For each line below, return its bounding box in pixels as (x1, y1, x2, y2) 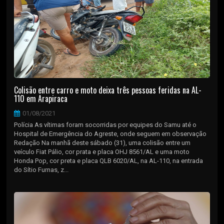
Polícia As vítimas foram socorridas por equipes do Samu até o (14, 120, 197, 128)
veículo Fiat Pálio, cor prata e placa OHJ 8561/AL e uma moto (14, 147, 190, 155)
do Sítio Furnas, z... (14, 165, 69, 173)
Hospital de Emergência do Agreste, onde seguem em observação (14, 129, 207, 137)
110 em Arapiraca (14, 92, 68, 104)
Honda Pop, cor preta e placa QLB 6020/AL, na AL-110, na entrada (14, 156, 203, 164)
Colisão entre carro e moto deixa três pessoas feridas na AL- (14, 83, 202, 96)
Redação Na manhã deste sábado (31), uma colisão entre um (14, 138, 191, 146)
